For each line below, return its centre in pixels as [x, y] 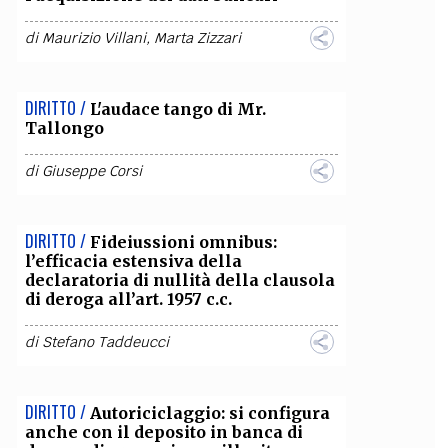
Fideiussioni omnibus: [183, 242]
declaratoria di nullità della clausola [179, 280]
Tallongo [64, 128]
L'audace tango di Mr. [177, 109]
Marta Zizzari [197, 38]
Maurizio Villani [93, 38]
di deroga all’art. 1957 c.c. [128, 299]
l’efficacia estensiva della [133, 261]
